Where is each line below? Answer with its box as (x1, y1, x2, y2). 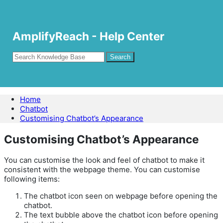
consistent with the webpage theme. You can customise (4, 164, 200, 174)
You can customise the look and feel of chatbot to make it (4, 155, 205, 165)
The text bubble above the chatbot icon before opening (24, 210, 218, 220)
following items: (4, 174, 60, 184)
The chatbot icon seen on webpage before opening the (24, 191, 218, 201)
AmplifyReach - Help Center (12, 29, 164, 43)
